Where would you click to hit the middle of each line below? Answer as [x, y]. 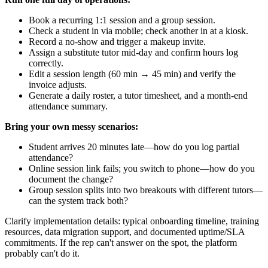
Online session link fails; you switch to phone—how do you [142, 168]
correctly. [46, 63]
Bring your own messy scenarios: [71, 126]
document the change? [71, 179]
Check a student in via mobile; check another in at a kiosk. [138, 31]
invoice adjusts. [58, 84]
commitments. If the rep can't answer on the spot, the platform [121, 242]
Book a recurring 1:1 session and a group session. [122, 20]
